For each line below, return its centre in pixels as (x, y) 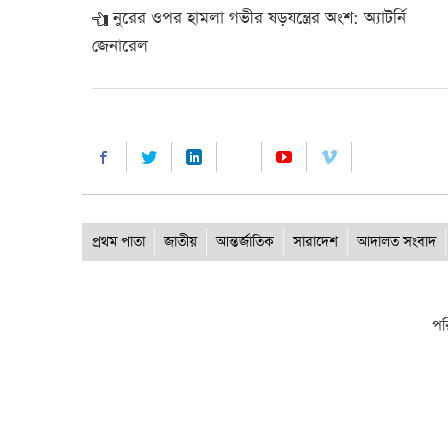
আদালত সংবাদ (396, 242)
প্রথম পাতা (118, 242)
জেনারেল (120, 46)
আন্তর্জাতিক (245, 242)
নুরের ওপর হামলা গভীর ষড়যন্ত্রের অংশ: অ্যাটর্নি (259, 18)
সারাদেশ (315, 242)
